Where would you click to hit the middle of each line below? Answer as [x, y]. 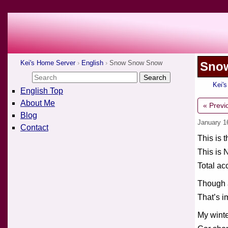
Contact [34, 127]
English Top [42, 91]
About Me [38, 103]
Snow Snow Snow [136, 63]
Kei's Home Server [48, 63]
